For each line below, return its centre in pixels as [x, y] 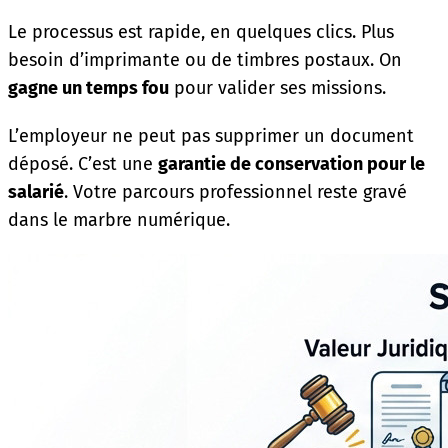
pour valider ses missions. [277, 87]
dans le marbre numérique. [119, 219]
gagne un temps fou [88, 87]
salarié [36, 191]
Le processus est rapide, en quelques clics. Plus [201, 31]
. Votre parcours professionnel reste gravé [235, 191]
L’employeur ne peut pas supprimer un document [211, 135]
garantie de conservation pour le [291, 163]
